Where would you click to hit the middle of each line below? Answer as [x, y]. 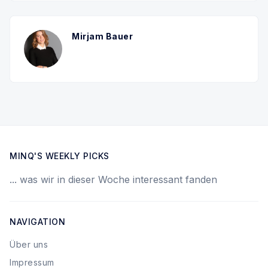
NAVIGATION [37, 222]
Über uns [29, 244]
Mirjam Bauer [102, 36]
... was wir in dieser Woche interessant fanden [113, 179]
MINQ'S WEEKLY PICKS [60, 156]
